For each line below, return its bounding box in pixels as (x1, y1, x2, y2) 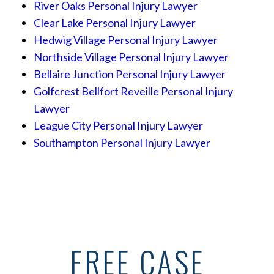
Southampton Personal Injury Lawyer (34, 135, 210, 149)
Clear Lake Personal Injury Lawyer (34, 15, 196, 29)
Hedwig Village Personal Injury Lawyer (34, 32, 218, 46)
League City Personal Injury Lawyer (34, 118, 203, 132)
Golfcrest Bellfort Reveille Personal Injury (34, 84, 233, 98)
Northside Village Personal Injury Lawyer (34, 50, 229, 64)
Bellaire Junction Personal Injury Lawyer (34, 67, 226, 81)
